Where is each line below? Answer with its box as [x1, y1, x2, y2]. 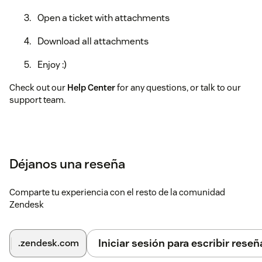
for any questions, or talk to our [115, 82, 241, 94]
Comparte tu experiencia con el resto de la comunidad [9, 187, 225, 198]
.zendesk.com [18, 237, 79, 250]
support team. [9, 94, 65, 106]
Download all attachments [37, 35, 149, 48]
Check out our [9, 82, 67, 94]
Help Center [67, 82, 115, 94]
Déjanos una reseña [9, 156, 125, 173]
